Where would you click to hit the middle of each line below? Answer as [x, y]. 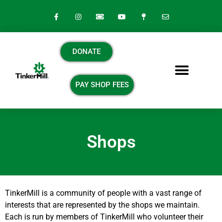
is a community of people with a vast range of [121, 193]
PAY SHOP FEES [102, 85]
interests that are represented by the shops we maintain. [102, 205]
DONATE [86, 52]
